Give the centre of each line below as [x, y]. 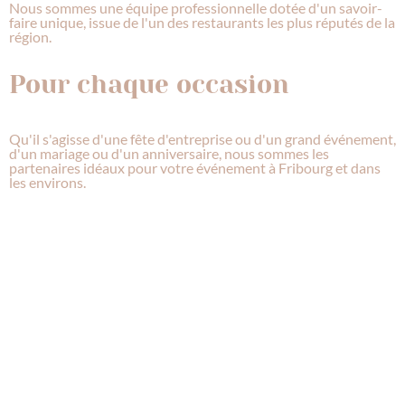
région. [30, 36]
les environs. [47, 182]
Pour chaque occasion [149, 84]
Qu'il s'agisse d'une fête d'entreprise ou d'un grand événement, [202, 138]
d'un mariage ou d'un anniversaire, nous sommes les [169, 153]
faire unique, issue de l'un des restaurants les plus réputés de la [202, 22]
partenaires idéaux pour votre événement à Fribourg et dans [195, 167]
